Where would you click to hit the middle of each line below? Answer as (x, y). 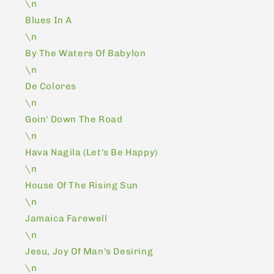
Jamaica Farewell (66, 218)
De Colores (51, 86)
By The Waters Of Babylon (86, 53)
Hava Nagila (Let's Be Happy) (91, 152)
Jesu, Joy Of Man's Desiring (89, 251)
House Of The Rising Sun (82, 185)
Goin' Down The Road (74, 119)
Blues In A (49, 20)
